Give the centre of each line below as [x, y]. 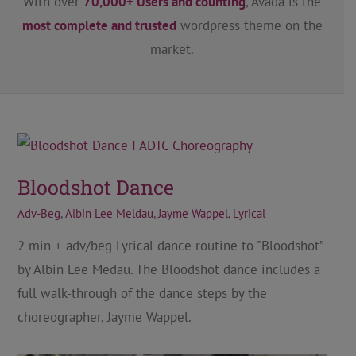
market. [172, 49]
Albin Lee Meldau [109, 213]
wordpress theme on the [249, 25]
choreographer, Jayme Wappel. [104, 317]
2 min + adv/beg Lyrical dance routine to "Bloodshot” [170, 246]
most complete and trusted [99, 25]
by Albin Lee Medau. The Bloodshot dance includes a [168, 269]
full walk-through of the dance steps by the [142, 293]
